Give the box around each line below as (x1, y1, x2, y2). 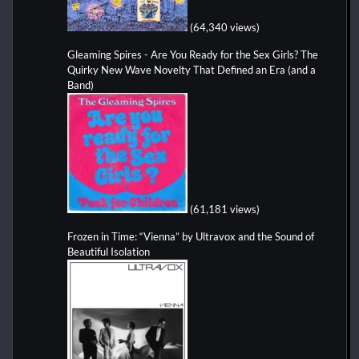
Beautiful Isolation (67, 244, 150, 258)
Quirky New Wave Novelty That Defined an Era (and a (67, 63, 316, 76)
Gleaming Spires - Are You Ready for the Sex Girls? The (67, 47, 318, 61)
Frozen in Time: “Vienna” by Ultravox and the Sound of (67, 229, 314, 243)
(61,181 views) (190, 202, 260, 216)
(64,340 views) (190, 20, 260, 34)
